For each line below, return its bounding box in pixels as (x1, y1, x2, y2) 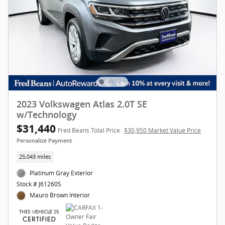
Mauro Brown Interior (30, 191, 90, 200)
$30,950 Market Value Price (124, 126, 201, 135)
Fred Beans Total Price (58, 126, 120, 135)
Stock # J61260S (17, 180, 61, 189)
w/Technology (17, 109, 77, 120)
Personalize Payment (17, 137, 72, 144)
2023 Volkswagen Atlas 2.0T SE (17, 99, 147, 109)
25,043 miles (19, 153, 51, 160)
